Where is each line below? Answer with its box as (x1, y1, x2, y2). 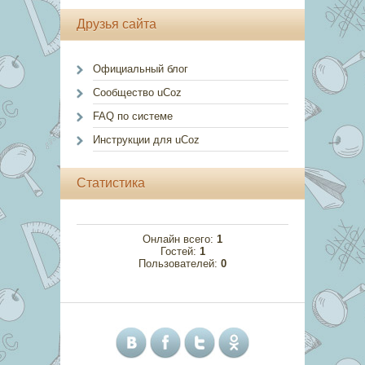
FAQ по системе (93, 109, 173, 122)
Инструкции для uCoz (93, 133, 200, 146)
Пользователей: (139, 257, 221, 270)
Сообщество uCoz (93, 86, 182, 99)
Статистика (77, 175, 145, 190)
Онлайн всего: (143, 232, 217, 245)
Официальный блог (93, 62, 188, 75)
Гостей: (160, 244, 200, 257)
